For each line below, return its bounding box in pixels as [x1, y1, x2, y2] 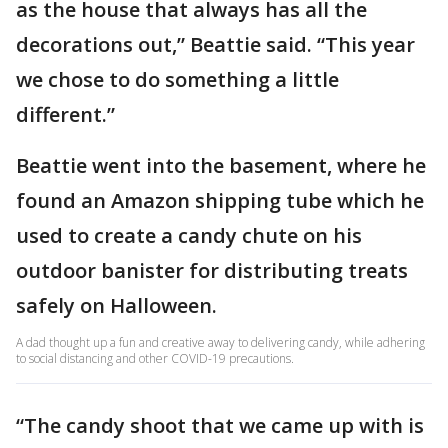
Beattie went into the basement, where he [16, 152, 426, 179]
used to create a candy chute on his [16, 222, 362, 249]
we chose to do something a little [16, 66, 339, 93]
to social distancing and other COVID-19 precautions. [16, 350, 294, 367]
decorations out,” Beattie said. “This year [16, 31, 415, 58]
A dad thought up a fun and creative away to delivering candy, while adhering [16, 334, 425, 351]
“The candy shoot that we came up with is [16, 412, 424, 439]
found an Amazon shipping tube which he [16, 187, 424, 214]
